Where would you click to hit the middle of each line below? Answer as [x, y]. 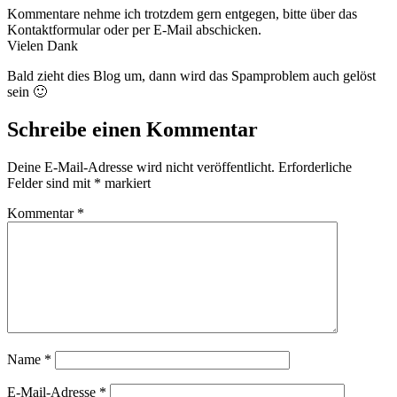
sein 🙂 [27, 91]
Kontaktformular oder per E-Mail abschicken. [134, 29]
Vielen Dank [43, 45]
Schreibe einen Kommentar [132, 129]
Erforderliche [315, 167]
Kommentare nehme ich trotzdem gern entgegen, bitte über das [182, 13]
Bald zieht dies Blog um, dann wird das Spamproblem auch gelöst [191, 75]
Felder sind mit [51, 183]
